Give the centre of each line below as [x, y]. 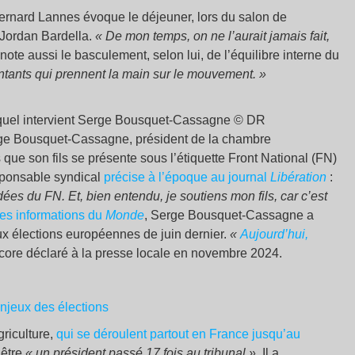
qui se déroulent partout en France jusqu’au [178, 334]
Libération [298, 177]
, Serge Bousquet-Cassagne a [229, 215]
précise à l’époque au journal [187, 177]
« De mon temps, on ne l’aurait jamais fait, [212, 36]
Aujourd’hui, [274, 234]
